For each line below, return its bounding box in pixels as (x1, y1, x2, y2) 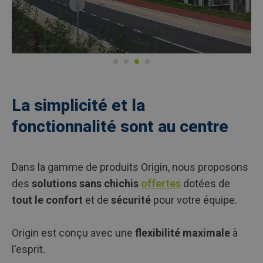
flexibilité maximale (135, 227, 230, 239)
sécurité (111, 194, 151, 206)
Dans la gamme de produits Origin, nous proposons (12, 161, 248, 173)
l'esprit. (12, 243, 45, 255)
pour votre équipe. (151, 194, 237, 206)
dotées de (181, 177, 230, 190)
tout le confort (12, 194, 83, 206)
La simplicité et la (12, 96, 145, 115)
